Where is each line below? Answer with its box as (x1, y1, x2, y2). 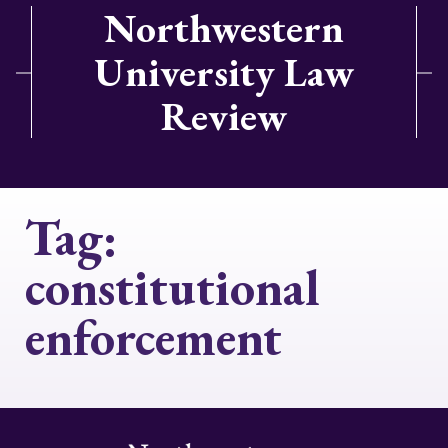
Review (161, 90, 287, 142)
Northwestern (104, 2, 344, 54)
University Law (94, 46, 354, 98)
